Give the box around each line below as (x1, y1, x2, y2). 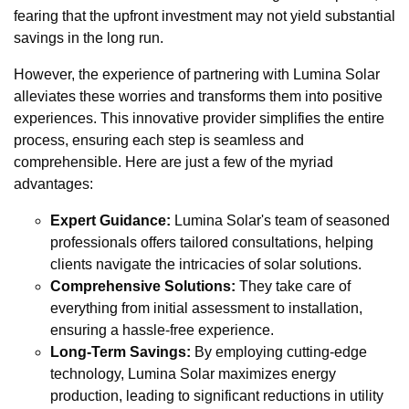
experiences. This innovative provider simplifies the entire (14, 110, 384, 127)
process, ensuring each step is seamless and (14, 132, 304, 149)
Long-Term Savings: (50, 344, 191, 361)
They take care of (236, 278, 351, 295)
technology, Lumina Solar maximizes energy (50, 366, 336, 383)
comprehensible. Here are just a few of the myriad (14, 154, 333, 171)
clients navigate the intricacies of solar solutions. (50, 257, 362, 273)
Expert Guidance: (50, 213, 171, 229)
